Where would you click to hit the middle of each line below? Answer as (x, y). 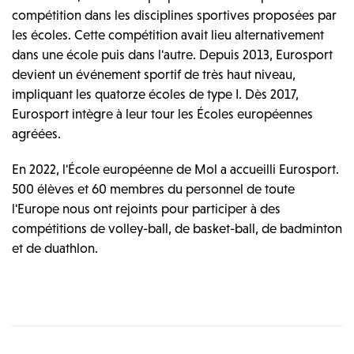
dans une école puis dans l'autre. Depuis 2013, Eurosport (172, 55)
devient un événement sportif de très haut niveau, (154, 75)
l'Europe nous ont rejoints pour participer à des (146, 209)
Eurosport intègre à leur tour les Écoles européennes (162, 114)
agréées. (36, 134)
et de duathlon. (55, 249)
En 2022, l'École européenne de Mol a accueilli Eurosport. (175, 169)
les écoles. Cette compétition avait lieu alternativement (168, 35)
